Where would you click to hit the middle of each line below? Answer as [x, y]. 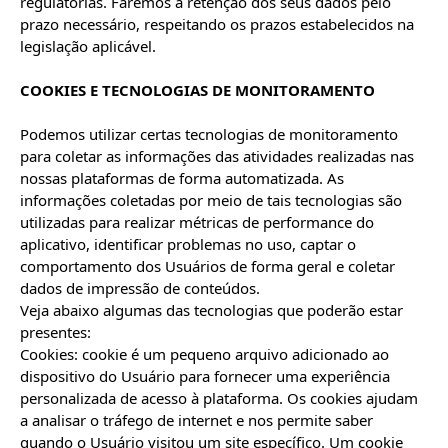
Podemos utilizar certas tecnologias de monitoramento [209, 134]
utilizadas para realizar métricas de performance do [197, 222]
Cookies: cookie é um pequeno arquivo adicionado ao [204, 354]
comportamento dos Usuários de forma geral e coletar [207, 266]
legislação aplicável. [88, 46]
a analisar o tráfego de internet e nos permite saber [196, 420]
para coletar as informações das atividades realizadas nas [217, 156]
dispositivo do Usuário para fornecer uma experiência [205, 376]
